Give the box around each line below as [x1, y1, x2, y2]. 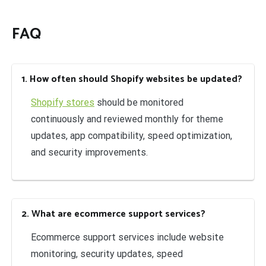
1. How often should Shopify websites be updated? [21, 71, 242, 87]
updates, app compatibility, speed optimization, [31, 129, 232, 141]
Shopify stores [31, 96, 94, 108]
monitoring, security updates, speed [31, 248, 183, 259]
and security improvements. [31, 146, 148, 158]
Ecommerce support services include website [31, 231, 224, 243]
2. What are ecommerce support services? [21, 205, 205, 222]
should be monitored [94, 96, 183, 108]
